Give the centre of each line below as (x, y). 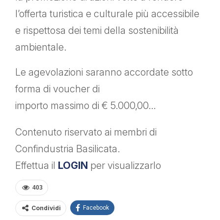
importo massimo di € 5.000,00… (86, 106)
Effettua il (37, 166)
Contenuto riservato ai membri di (86, 132)
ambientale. (41, 47)
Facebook (96, 208)
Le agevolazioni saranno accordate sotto (104, 72)
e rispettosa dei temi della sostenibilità (97, 31)
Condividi (46, 208)
